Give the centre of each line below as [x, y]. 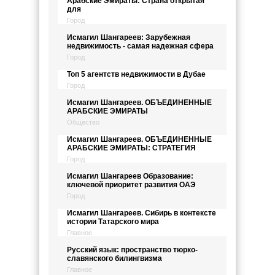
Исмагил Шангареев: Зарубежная [129, 37]
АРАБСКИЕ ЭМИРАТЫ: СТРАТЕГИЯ [131, 148]
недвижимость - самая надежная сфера [140, 46]
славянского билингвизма [114, 258]
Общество [83, 122]
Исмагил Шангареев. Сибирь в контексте [141, 213]
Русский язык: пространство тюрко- [132, 250]
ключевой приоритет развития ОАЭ [131, 185]
